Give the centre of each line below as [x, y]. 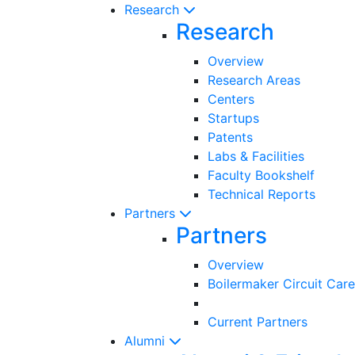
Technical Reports [261, 194]
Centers [231, 99]
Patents [230, 137]
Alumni [147, 340]
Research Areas [254, 80]
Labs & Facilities [256, 156]
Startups [233, 118]
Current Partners [258, 321]
